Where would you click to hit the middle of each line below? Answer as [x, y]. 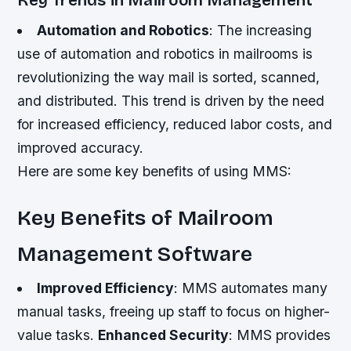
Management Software [135, 254]
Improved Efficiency [105, 288]
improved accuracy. [81, 148]
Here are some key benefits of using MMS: [155, 172]
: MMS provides [280, 335]
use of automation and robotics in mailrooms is [165, 54]
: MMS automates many [250, 288]
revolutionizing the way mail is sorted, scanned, [169, 78]
